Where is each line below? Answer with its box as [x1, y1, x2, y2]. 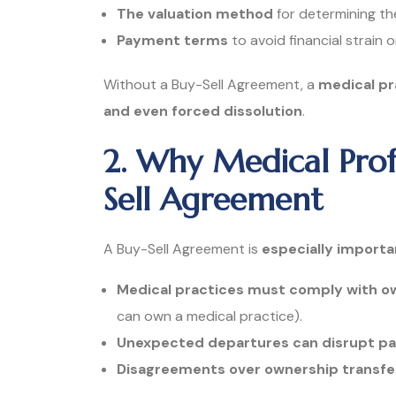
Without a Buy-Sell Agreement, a [103, 74, 318, 94]
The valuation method [117, 4, 273, 23]
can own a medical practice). [117, 306, 302, 325]
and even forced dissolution [103, 101, 302, 120]
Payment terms [117, 30, 228, 49]
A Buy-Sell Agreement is [103, 239, 262, 258]
